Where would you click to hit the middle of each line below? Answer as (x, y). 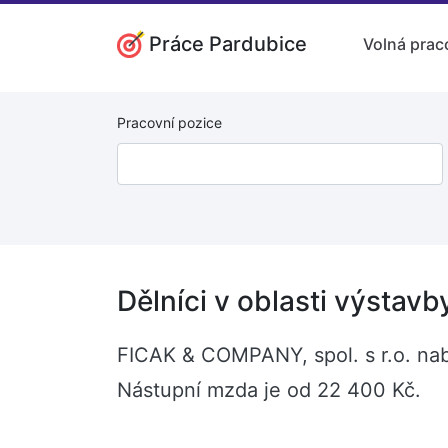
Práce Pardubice (228, 43)
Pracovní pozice (169, 122)
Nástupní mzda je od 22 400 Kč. (269, 390)
